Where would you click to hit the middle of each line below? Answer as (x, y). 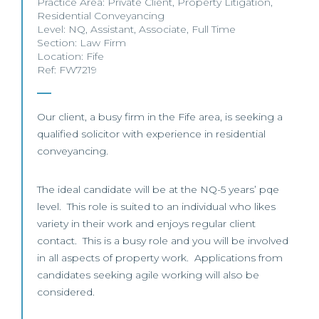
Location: (62, 56)
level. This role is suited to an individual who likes (156, 206)
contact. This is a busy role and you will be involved (163, 241)
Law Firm (103, 43)
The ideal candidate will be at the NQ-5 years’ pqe (158, 189)
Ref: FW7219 (67, 70)
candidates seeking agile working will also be (148, 275)
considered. (66, 292)
